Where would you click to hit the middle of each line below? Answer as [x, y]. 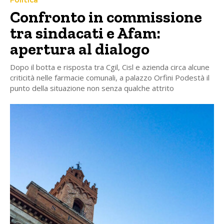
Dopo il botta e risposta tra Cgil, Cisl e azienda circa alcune [110, 67]
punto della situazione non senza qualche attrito [92, 88]
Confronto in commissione [106, 17]
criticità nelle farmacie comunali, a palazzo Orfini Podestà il [110, 78]
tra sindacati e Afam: [85, 33]
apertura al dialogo [80, 49]
